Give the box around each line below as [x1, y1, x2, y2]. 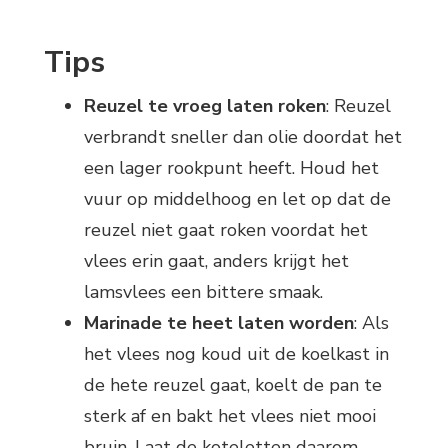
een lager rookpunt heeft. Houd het [84, 155, 379, 180]
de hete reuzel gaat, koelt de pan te [84, 372, 382, 397]
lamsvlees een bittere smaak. [84, 279, 323, 304]
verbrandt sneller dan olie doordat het [84, 124, 402, 149]
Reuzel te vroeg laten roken [84, 93, 326, 118]
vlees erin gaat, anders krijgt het [84, 248, 349, 273]
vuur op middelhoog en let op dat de [84, 186, 391, 211]
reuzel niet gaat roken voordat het [84, 217, 368, 242]
